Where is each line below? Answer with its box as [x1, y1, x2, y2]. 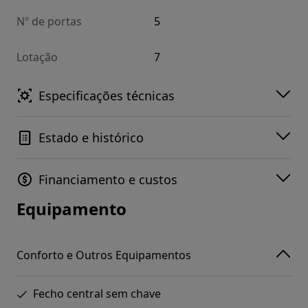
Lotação [16, 49, 58, 65]
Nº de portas [16, 14, 82, 30]
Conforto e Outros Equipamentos [16, 247, 191, 263]
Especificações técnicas [38, 87, 175, 104]
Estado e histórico [38, 129, 144, 146]
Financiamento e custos [38, 171, 177, 188]
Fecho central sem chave [33, 286, 161, 302]
